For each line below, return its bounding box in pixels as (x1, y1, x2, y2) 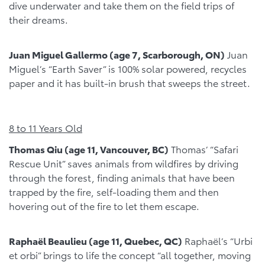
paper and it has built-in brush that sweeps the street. (9, 76, 250, 90)
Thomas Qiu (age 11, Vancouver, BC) (9, 141, 169, 156)
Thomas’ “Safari (169, 141, 238, 156)
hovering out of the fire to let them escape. (9, 198, 199, 212)
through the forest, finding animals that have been (9, 170, 235, 184)
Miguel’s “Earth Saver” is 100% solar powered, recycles (9, 62, 247, 76)
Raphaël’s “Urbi (182, 233, 253, 247)
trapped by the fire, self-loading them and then (9, 184, 219, 198)
